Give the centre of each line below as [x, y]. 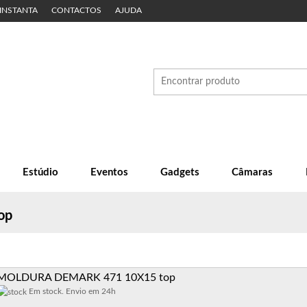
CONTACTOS [76, 11]
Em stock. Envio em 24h [71, 291]
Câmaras [253, 172]
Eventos [109, 172]
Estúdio [40, 172]
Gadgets [180, 172]
